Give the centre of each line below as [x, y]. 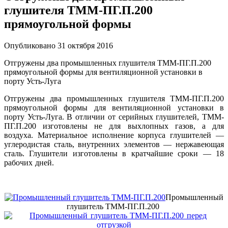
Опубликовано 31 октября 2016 [59, 45]
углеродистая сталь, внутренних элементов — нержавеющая [114, 144]
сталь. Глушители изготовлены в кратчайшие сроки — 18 [114, 153]
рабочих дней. [31, 162]
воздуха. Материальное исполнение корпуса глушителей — [114, 135]
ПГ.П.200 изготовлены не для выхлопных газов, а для [114, 126]
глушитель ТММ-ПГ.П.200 [113, 206]
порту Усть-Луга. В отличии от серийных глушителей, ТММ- [114, 117]
